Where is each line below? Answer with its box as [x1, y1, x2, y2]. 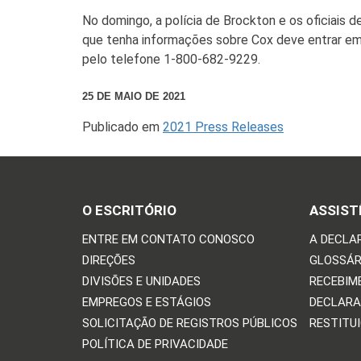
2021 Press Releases [163, 119, 284, 135]
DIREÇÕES [82, 253, 135, 268]
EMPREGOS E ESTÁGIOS [82, 295, 211, 310]
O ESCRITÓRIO [82, 202, 176, 219]
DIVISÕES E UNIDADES [82, 274, 201, 289]
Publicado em [82, 119, 163, 135]
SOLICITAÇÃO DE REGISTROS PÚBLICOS [82, 316, 297, 331]
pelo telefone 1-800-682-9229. [82, 52, 260, 67]
